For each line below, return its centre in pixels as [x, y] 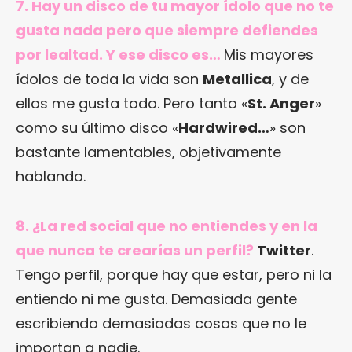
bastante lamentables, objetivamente [148, 152]
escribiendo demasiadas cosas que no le [161, 324]
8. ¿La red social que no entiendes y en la [167, 226]
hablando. [51, 177]
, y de [290, 79]
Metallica [237, 79]
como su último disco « [97, 128]
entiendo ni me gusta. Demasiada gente [156, 299]
